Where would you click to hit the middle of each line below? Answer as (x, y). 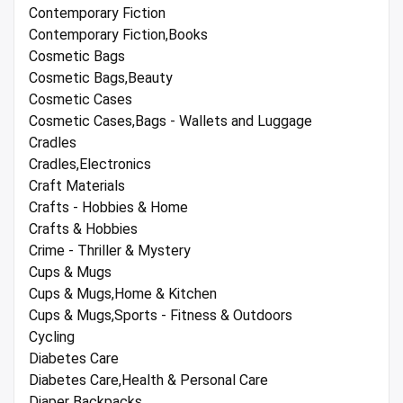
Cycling (52, 337)
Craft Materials (77, 186)
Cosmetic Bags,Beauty (101, 78)
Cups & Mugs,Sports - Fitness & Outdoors (161, 316)
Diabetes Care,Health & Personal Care (148, 381)
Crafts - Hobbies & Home (108, 208)
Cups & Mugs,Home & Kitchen (123, 294)
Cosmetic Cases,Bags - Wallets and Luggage (170, 121)
